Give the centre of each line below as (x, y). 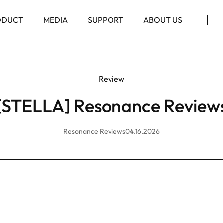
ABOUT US (163, 20)
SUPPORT (105, 20)
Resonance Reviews (94, 131)
